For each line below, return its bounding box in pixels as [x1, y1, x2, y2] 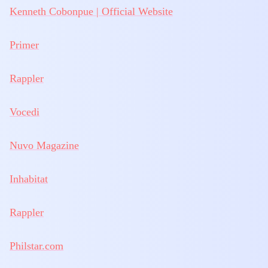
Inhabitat [10, 173, 48, 185]
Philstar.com [10, 240, 63, 252]
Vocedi [10, 106, 39, 118]
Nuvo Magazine [10, 139, 79, 151]
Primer [10, 39, 39, 51]
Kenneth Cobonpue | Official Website [10, 5, 173, 17]
